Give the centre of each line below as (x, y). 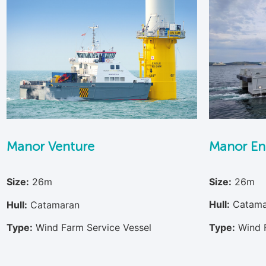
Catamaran (55, 205)
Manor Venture (50, 147)
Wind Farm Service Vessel (93, 228)
